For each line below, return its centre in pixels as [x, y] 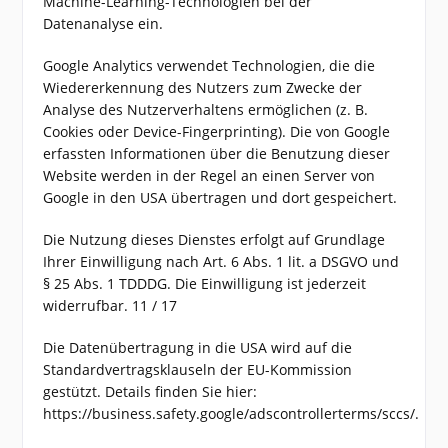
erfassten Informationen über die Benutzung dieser [217, 153]
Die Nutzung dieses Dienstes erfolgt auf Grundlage [214, 239]
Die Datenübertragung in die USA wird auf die [198, 347]
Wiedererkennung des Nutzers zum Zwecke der [203, 87]
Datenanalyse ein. [103, 23]
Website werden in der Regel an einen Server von [209, 175]
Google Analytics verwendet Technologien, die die [209, 65]
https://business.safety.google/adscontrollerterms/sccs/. [231, 413]
